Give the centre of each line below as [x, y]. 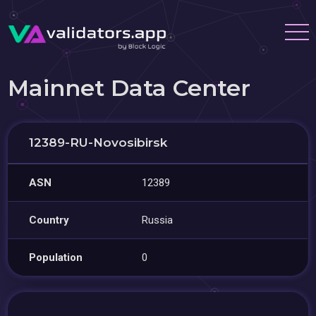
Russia [158, 220]
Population [56, 257]
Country [49, 220]
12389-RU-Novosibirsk [98, 142]
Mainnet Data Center [129, 88]
